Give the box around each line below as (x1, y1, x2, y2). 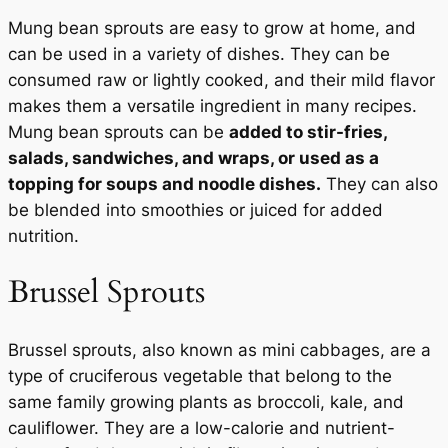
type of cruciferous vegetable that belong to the (8, 366, 392, 387)
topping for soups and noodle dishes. (8, 173, 321, 194)
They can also (321, 173, 438, 194)
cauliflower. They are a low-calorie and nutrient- (8, 418, 395, 439)
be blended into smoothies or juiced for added (8, 199, 383, 220)
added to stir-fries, (229, 121, 387, 142)
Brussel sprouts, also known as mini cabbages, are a (8, 340, 431, 361)
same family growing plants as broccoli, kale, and (8, 392, 404, 413)
